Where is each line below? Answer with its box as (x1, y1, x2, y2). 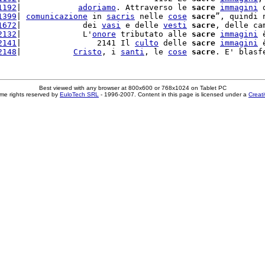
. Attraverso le (116, 3, 192, 12)
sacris (106, 12, 135, 21)
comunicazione (26, 12, 88, 21)
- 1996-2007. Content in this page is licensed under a (99, 91, 248, 98)
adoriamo (78, 3, 116, 12)
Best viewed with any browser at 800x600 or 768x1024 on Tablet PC (38, 85, 227, 91)
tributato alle (116, 30, 192, 38)
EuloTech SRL (60, 91, 99, 98)
